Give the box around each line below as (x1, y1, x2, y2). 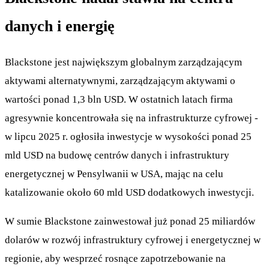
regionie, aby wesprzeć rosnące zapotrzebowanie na (5, 252, 226, 264)
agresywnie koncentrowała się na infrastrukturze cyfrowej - (5, 112, 258, 124)
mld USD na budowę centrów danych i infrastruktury (5, 149, 229, 161)
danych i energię (5, 17, 115, 35)
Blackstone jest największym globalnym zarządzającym (5, 56, 242, 68)
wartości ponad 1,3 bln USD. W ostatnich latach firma (5, 93, 233, 105)
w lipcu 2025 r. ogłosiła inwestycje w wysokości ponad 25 (5, 130, 252, 142)
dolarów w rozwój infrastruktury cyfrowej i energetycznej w (5, 234, 261, 246)
